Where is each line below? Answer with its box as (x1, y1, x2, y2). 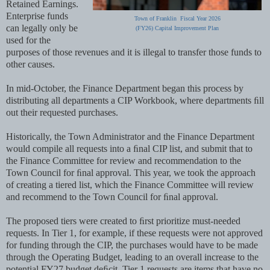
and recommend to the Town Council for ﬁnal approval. (6, 191, 218, 202)
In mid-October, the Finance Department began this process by (6, 83, 243, 93)
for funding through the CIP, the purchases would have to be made (6, 239, 258, 250)
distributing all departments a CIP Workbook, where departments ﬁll (6, 95, 264, 105)
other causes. (6, 58, 55, 69)
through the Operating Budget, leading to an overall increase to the (6, 251, 259, 262)
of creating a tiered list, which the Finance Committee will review (6, 179, 254, 190)
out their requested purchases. (6, 107, 118, 118)
